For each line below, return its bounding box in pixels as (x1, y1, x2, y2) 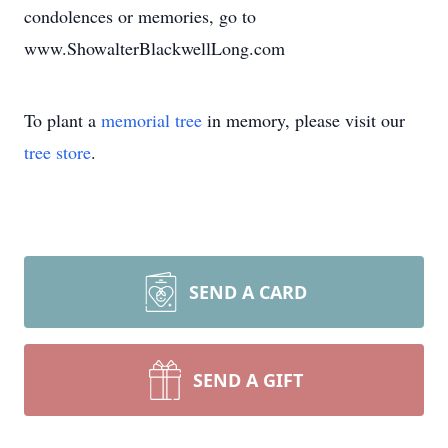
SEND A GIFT (193, 368, 303, 392)
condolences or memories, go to (24, 4, 256, 28)
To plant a (24, 108, 101, 132)
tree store (24, 140, 91, 164)
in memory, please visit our (202, 108, 405, 132)
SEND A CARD (189, 280, 307, 304)
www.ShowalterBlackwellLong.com (24, 36, 285, 60)
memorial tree (101, 108, 202, 132)
